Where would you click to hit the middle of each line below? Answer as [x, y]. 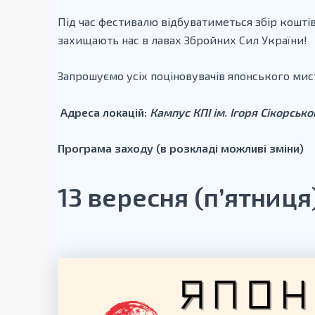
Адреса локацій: [105, 112]
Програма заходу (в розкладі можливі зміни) [181, 148]
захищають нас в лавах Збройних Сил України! [182, 39]
